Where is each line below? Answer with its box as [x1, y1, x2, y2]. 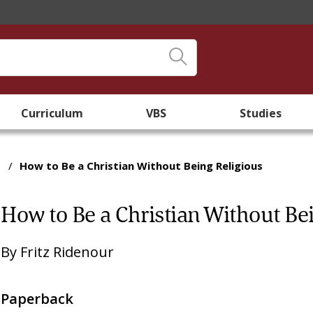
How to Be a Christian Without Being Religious [20, 159, 263, 173]
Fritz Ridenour [20, 242, 115, 261]
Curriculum [21, 105, 84, 121]
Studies [240, 105, 282, 121]
